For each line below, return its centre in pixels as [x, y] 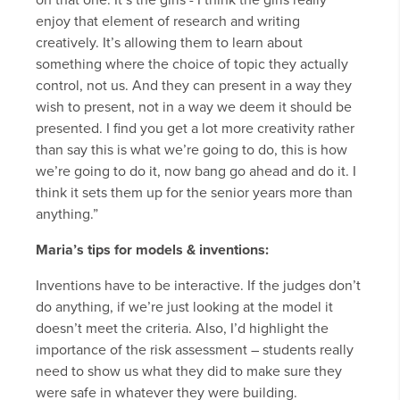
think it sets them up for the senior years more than [194, 193]
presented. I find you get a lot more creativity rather [195, 129]
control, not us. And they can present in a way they [194, 86]
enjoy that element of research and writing [168, 22]
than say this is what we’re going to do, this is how [192, 150]
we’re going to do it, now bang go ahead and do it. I [196, 172]
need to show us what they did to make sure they [189, 372]
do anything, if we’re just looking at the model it [184, 308]
